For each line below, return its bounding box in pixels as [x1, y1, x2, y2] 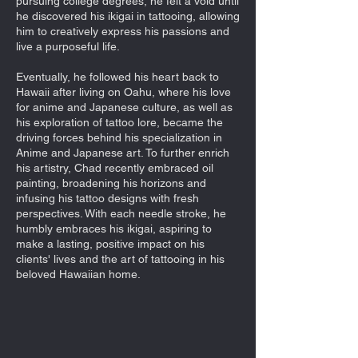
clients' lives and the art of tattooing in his [16, 252, 225, 265]
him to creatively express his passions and [16, 24, 229, 38]
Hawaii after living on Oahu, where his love [16, 85, 231, 98]
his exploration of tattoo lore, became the [16, 115, 223, 129]
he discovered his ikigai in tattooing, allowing [16, 9, 240, 22]
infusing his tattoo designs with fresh [16, 191, 199, 205]
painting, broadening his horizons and [16, 176, 206, 189]
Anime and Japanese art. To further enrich [16, 145, 229, 159]
